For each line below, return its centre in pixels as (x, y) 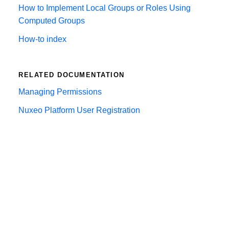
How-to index (42, 39)
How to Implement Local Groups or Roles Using (105, 8)
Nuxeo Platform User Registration (79, 110)
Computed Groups (52, 20)
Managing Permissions (60, 92)
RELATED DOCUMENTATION (72, 75)
